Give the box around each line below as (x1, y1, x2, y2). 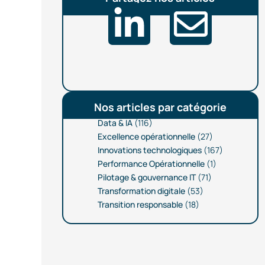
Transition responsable (97, 199, 183, 211)
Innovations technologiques (97, 144, 202, 156)
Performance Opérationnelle (97, 158, 205, 170)
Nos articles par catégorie (93, 100, 227, 115)
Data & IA (97, 117, 132, 129)
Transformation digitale (97, 185, 185, 197)
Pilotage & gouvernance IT (97, 172, 196, 183)
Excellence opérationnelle (97, 131, 195, 143)
